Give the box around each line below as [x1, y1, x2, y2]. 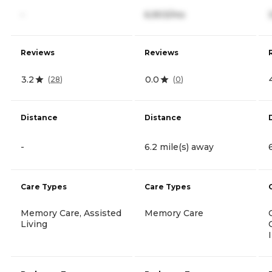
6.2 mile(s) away [144, 141, 214, 152]
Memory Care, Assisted [21, 207, 121, 219]
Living [21, 218, 47, 229]
